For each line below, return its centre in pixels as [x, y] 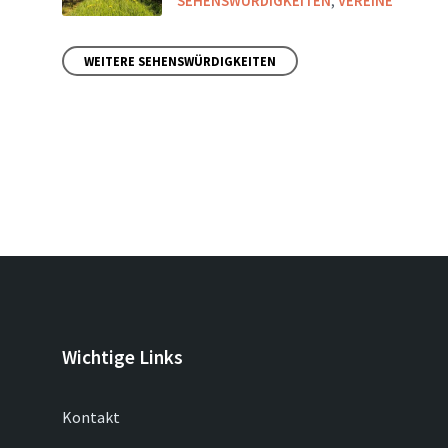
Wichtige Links [122, 357]
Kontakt [91, 417]
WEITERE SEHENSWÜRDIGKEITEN [180, 61]
